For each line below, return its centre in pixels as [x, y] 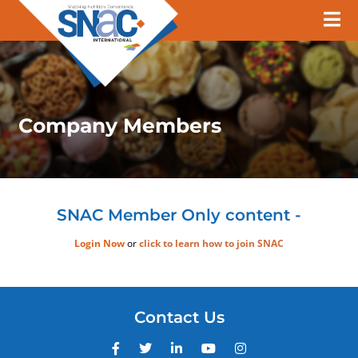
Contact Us [179, 317]
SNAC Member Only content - [179, 215]
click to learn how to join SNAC [211, 243]
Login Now [99, 243]
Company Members [119, 125]
